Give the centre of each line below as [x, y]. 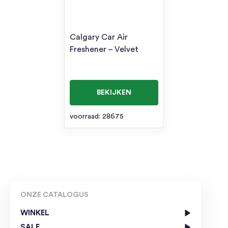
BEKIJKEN [114, 92]
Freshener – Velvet [104, 49]
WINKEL [35, 213]
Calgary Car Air [99, 37]
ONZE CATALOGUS [54, 195]
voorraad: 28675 [97, 116]
